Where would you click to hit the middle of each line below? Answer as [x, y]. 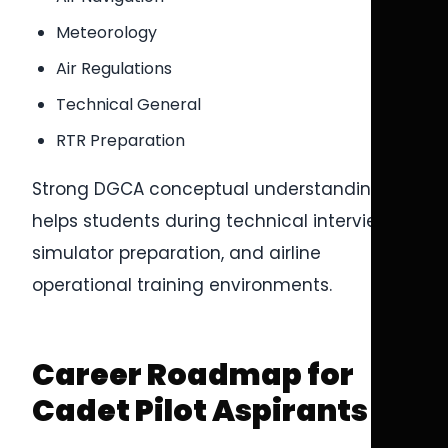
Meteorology [106, 32]
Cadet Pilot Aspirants [200, 411]
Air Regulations [114, 68]
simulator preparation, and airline [176, 253]
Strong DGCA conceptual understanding [207, 189]
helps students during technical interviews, [217, 221]
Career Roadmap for [193, 375]
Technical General [128, 104]
